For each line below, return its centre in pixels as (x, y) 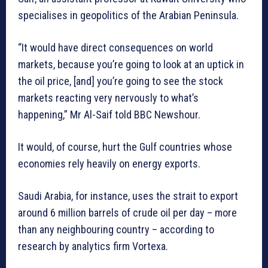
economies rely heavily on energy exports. (109, 164)
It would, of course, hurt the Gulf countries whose (125, 147)
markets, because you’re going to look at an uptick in (131, 65)
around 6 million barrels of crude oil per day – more (127, 213)
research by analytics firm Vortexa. (93, 246)
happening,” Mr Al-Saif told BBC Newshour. (109, 115)
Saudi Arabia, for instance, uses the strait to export (128, 196)
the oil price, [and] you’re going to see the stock (121, 81)
